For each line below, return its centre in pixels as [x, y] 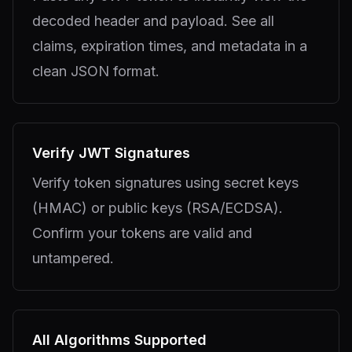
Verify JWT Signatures [111, 152]
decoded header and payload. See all [153, 20]
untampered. [73, 258]
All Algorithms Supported [119, 339]
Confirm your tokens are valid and [142, 233]
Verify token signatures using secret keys [165, 182]
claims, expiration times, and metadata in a [170, 46]
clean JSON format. [96, 71]
